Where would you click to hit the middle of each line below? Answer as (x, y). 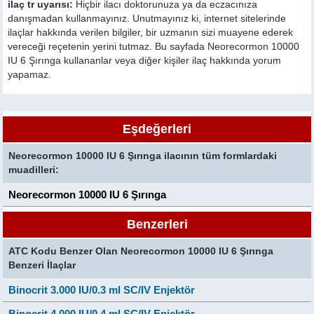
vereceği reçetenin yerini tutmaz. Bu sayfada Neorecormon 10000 (154, 47)
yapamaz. (30, 75)
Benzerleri (157, 224)
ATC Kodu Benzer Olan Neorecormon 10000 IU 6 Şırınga (141, 251)
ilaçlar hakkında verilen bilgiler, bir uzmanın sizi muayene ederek (151, 33)
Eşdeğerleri (157, 129)
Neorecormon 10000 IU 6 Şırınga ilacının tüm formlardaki (143, 156)
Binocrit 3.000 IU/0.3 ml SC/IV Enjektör (102, 290)
